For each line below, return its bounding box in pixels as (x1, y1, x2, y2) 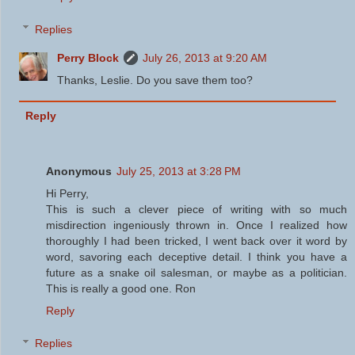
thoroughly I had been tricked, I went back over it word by (46, 234, 347, 247)
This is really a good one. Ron (46, 281, 196, 295)
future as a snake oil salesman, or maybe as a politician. (46, 265, 347, 279)
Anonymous (46, 164, 112, 177)
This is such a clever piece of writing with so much (46, 202, 347, 216)
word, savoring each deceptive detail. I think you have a (46, 250, 347, 263)
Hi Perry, (46, 186, 89, 200)
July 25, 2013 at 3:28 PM (116, 164, 241, 177)
